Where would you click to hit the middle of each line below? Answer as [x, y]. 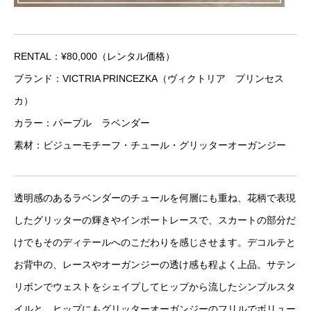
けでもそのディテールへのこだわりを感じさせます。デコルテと [155, 242]
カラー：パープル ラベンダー [82, 123]
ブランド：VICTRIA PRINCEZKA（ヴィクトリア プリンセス [149, 78]
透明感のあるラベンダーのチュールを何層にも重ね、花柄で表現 [155, 198]
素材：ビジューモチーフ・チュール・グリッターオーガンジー [150, 145]
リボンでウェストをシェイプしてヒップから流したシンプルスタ [155, 287]
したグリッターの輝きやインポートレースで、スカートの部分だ [155, 220]
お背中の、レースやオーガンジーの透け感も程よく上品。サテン [155, 264]
